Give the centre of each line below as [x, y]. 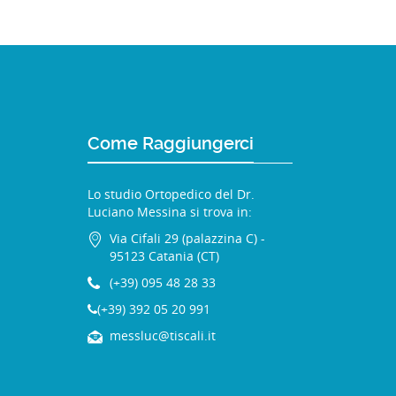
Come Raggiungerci [170, 143]
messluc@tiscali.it [162, 336]
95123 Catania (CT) [164, 255]
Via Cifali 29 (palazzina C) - [187, 238]
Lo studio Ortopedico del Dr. [171, 194]
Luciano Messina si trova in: [169, 211]
